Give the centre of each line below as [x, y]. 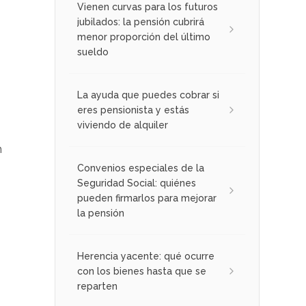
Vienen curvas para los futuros [148, 7]
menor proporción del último [144, 37]
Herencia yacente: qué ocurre [146, 256]
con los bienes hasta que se [142, 271]
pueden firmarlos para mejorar [147, 198]
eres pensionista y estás [133, 110]
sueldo [93, 52]
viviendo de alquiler [123, 125]
